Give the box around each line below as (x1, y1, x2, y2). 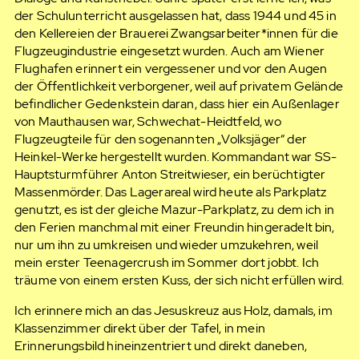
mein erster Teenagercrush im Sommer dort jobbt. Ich (14, 253, 319, 271)
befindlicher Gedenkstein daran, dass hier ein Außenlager (14, 95, 340, 112)
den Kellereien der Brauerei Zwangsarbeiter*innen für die (14, 24, 338, 42)
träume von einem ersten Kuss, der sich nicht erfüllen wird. (14, 271, 345, 288)
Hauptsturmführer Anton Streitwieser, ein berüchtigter (14, 165, 326, 183)
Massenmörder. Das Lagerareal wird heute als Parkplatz (14, 183, 327, 200)
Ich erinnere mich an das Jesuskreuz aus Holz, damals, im (14, 301, 333, 319)
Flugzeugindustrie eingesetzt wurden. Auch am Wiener (14, 42, 325, 59)
